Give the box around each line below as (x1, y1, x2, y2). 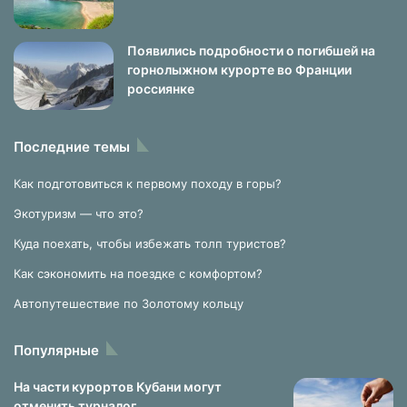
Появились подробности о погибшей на (127, 43, 375, 58)
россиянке (127, 81, 194, 96)
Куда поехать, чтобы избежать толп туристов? (14, 236, 286, 251)
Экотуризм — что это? (14, 206, 144, 221)
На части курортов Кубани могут (14, 379, 222, 394)
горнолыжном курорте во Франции (127, 62, 352, 77)
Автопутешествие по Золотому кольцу (14, 296, 243, 311)
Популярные (14, 342, 99, 359)
